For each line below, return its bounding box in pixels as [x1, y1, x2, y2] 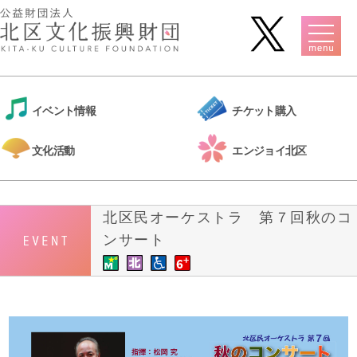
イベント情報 [32, 103, 96, 117]
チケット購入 [232, 103, 296, 117]
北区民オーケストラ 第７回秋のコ [103, 208, 353, 226]
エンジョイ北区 [232, 143, 307, 157]
